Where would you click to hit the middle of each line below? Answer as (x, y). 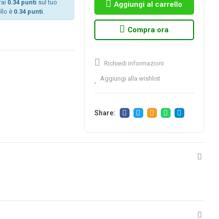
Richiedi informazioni (133, 64)
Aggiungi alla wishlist (130, 78)
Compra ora (148, 30)
